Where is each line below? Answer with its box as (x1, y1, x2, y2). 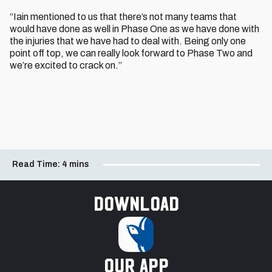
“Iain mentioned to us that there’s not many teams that (10, 12, 237, 22)
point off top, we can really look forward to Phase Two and (10, 48, 253, 58)
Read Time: (12, 159, 60, 169)
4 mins (62, 159, 89, 169)
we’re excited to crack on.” (10, 60, 122, 70)
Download (93, 191, 179, 215)
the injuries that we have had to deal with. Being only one (10, 36, 246, 46)
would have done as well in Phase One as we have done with (10, 24, 259, 34)
